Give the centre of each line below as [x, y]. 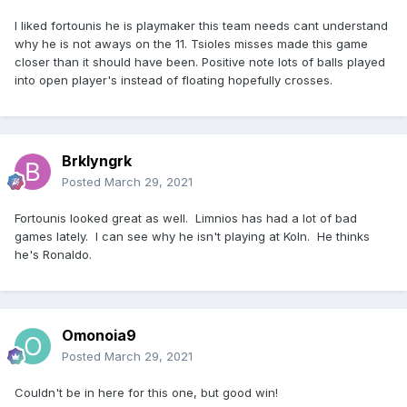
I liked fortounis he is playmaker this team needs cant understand [201, 26]
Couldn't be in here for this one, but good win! [146, 393]
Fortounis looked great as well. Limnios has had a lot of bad [186, 218]
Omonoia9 [99, 336]
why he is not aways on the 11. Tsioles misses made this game [191, 44]
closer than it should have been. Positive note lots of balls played [200, 62]
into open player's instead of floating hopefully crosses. [175, 80]
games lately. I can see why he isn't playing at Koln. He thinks [192, 237]
